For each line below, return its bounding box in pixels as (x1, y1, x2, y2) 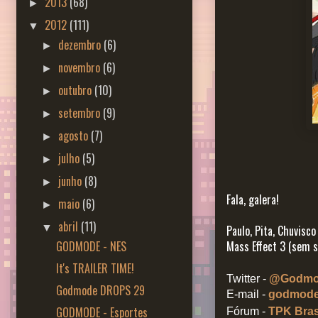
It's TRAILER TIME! (55, 259, 134, 277)
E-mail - (226, 288, 268, 301)
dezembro (58, 35, 104, 53)
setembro (58, 104, 104, 121)
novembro (58, 58, 104, 76)
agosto (58, 126, 92, 144)
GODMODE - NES (55, 237, 126, 255)
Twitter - (226, 273, 269, 285)
